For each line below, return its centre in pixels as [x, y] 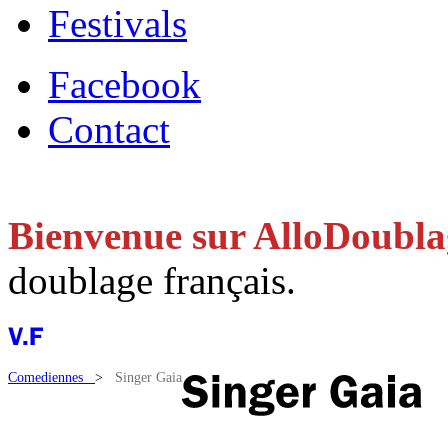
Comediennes [51, 377]
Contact [109, 129]
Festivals [117, 23]
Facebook [124, 84]
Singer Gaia [148, 377]
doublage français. [152, 280]
